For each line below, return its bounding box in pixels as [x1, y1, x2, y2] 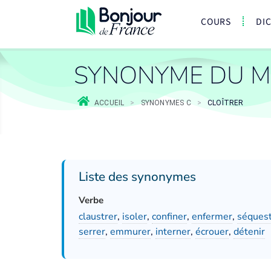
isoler [122, 210, 147, 223]
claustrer [79, 210, 117, 223]
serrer [79, 225, 105, 238]
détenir [233, 225, 265, 238]
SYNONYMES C [140, 99, 191, 107]
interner [155, 225, 191, 238]
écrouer [195, 225, 229, 238]
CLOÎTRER [207, 99, 244, 107]
